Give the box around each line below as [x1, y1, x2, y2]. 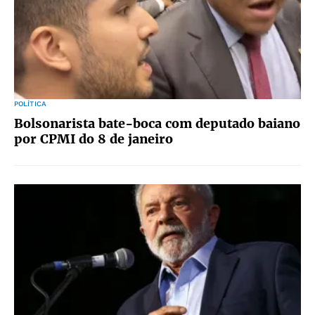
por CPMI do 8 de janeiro [14, 131, 173, 147]
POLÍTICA [14, 100, 46, 108]
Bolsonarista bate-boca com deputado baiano [14, 115, 300, 131]
